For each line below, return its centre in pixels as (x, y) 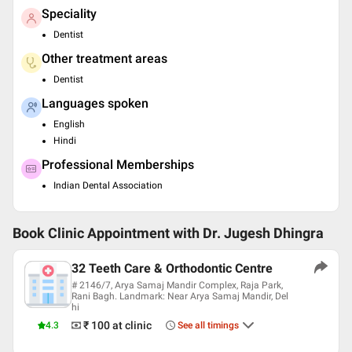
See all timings (208, 325)
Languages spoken (95, 103)
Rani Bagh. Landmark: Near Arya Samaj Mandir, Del (180, 296)
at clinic (132, 325)
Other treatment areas (104, 59)
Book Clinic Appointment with (106, 233)
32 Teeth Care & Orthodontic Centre (172, 268)
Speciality (69, 14)
